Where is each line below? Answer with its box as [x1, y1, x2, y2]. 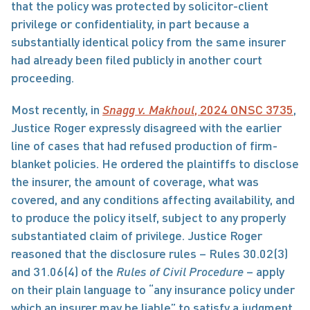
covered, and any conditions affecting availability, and [11, 192, 295, 207]
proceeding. [11, 70, 74, 85]
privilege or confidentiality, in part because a [11, 16, 249, 31]
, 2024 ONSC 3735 [194, 102, 293, 117]
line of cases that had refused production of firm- [11, 138, 277, 153]
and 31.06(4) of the [11, 264, 116, 279]
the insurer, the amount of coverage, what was [11, 174, 259, 189]
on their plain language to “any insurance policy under [11, 282, 295, 297]
